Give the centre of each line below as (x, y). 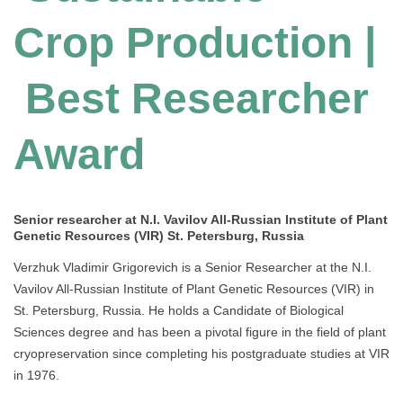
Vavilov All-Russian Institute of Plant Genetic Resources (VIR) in (194, 289)
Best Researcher (191, 99)
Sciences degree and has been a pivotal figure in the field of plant (200, 332)
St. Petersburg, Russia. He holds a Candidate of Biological (179, 311)
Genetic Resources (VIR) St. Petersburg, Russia (159, 236)
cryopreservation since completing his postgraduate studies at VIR (201, 354)
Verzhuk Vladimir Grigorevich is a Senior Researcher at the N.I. (193, 268)
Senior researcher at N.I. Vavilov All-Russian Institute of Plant (201, 220)
